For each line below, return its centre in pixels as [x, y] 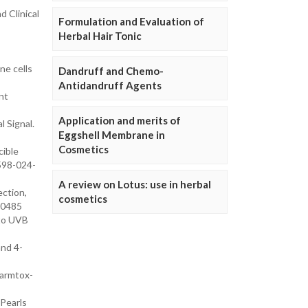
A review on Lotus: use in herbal [135, 184]
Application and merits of [120, 120]
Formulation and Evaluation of [131, 21]
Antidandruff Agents [110, 85]
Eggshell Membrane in [112, 135]
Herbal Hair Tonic [100, 36]
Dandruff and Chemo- [111, 71]
